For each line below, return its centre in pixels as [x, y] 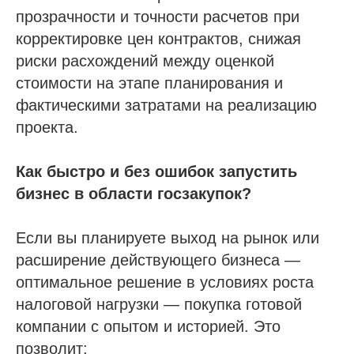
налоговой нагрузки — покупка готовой [159, 304]
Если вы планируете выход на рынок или [168, 237]
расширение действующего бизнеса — [158, 260]
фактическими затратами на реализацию [166, 105]
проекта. [47, 127]
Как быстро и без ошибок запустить [156, 171]
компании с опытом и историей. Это [148, 326]
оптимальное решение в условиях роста [165, 282]
